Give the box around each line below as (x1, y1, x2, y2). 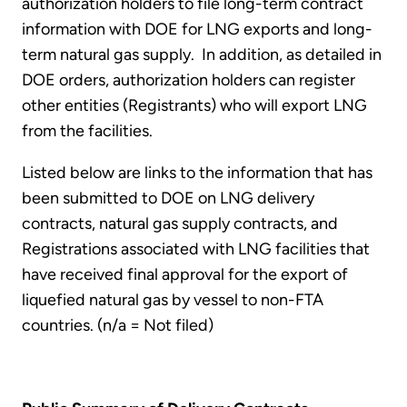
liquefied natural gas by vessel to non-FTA (22, 290, 323, 311)
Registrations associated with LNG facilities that (22, 239, 370, 260)
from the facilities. (22, 121, 153, 142)
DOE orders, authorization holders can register (22, 70, 355, 91)
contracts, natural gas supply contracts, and (22, 213, 338, 234)
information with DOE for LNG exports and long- (22, 19, 372, 40)
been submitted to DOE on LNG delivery (22, 188, 314, 209)
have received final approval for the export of (22, 264, 348, 285)
